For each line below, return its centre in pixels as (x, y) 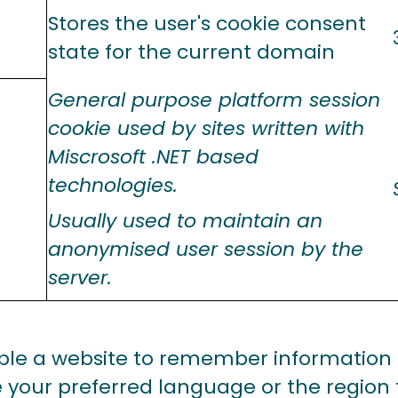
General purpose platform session (214, 100)
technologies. (113, 185)
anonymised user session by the (206, 249)
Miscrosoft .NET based (153, 157)
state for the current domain (191, 52)
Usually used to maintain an (185, 221)
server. (80, 278)
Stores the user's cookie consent (207, 24)
